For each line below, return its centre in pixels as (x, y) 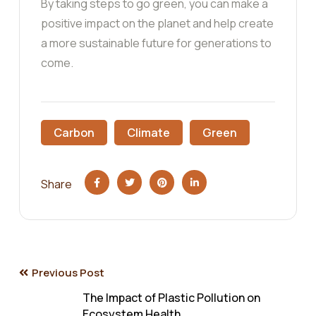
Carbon (74, 133)
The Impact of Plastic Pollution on (171, 298)
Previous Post (68, 273)
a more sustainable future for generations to (156, 43)
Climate (148, 133)
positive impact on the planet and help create (157, 24)
